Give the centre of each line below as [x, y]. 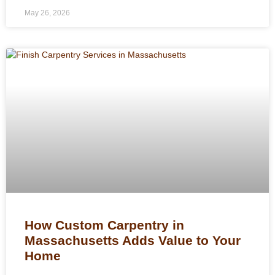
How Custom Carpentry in [104, 225]
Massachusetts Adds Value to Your [133, 240]
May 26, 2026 [47, 13]
